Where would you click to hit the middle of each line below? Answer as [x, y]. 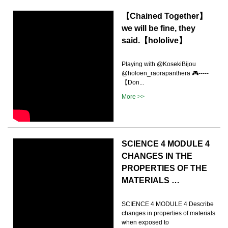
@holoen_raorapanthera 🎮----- [165, 73]
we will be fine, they [159, 28]
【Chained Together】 [164, 16]
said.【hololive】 [154, 40]
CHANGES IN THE [157, 156]
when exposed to [145, 222]
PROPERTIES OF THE [164, 168]
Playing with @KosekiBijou [159, 64]
